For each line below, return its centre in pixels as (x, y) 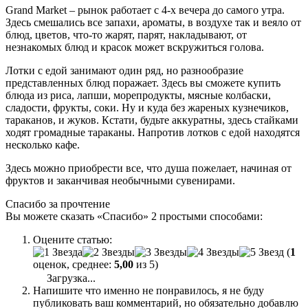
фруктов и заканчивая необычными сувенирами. (120, 180)
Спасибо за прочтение (58, 203)
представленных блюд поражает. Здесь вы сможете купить (143, 82)
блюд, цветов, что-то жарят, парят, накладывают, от (126, 34)
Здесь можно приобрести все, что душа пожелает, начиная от (148, 168)
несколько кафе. (43, 144)
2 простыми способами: (206, 216)
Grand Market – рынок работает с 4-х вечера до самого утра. (145, 10)
